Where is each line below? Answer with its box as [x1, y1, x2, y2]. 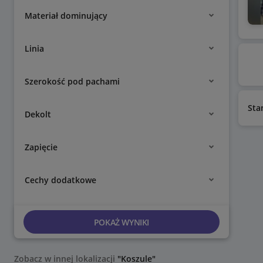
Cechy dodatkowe [25, 174, 96, 186]
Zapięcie [25, 141, 58, 153]
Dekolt [25, 108, 51, 120]
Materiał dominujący [25, 9, 107, 21]
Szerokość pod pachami [25, 75, 120, 87]
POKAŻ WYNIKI [93, 216, 149, 228]
